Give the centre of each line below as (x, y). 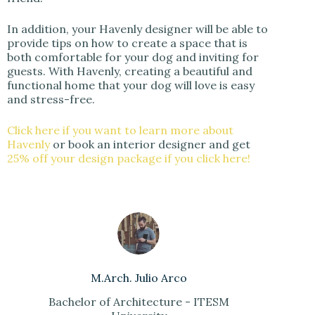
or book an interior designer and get (150, 144)
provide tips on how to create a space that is (127, 43)
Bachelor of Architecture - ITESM (139, 302)
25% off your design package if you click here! (129, 158)
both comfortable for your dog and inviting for (133, 57)
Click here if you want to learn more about (120, 130)
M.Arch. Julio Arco (139, 277)
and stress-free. (51, 99)
